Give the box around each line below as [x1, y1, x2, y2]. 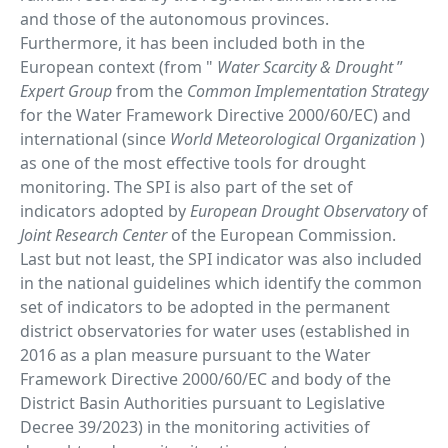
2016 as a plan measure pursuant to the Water [20, 344, 371, 366]
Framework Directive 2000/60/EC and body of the [20, 368, 391, 390]
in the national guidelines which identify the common [20, 272, 422, 294]
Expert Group [20, 80, 116, 102]
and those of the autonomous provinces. [20, 8, 329, 30]
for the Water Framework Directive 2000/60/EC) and [20, 104, 411, 126]
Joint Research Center [20, 224, 171, 246]
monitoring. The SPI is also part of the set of [20, 176, 353, 198]
